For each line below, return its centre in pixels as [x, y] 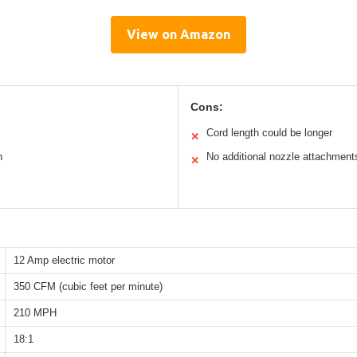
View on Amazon [178, 34]
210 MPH [35, 312]
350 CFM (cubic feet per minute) [88, 286]
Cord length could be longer [269, 132]
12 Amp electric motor [64, 260]
